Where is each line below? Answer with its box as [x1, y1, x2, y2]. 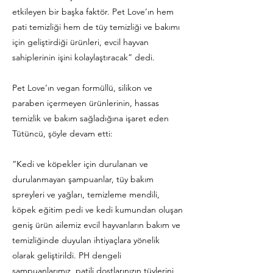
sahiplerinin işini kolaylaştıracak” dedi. [12, 52, 155, 63]
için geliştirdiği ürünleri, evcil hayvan [12, 37, 149, 48]
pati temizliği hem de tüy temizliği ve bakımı [12, 21, 180, 32]
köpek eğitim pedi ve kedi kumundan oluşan [12, 204, 183, 215]
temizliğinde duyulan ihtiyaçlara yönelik [12, 235, 160, 246]
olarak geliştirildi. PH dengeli [12, 250, 121, 261]
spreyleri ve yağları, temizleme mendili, [12, 189, 160, 200]
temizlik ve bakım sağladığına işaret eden [12, 113, 169, 124]
